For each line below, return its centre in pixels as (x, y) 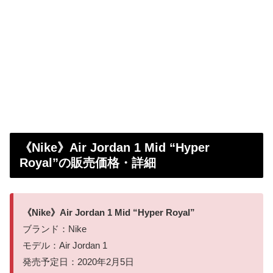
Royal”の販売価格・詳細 (88, 162)
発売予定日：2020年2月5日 (78, 261)
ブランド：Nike (55, 229)
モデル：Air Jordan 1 (65, 245)
